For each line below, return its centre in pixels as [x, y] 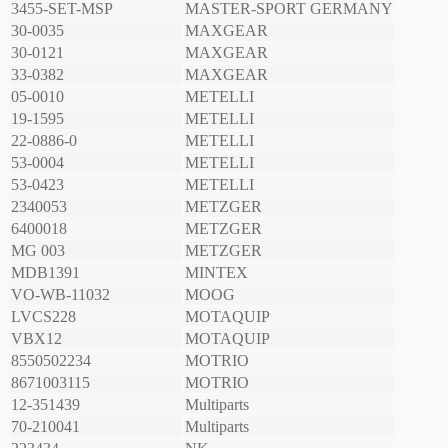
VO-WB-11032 [60, 295]
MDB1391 [45, 273]
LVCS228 [43, 317]
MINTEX [216, 273]
